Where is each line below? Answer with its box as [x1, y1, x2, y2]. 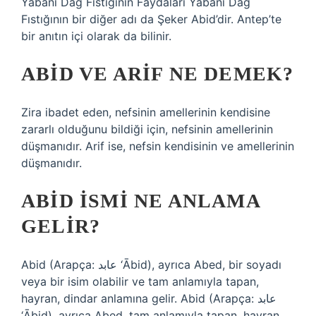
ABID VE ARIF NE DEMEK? [21, 63, 294, 85]
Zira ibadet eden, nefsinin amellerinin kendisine [21, 105, 270, 119]
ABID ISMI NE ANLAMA [21, 190, 260, 212]
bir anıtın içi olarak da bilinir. [21, 29, 171, 43]
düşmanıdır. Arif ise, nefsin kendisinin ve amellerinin [21, 139, 294, 153]
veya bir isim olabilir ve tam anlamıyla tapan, [21, 274, 259, 288]
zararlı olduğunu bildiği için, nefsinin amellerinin [21, 122, 273, 136]
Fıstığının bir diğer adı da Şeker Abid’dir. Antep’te [21, 12, 281, 26]
